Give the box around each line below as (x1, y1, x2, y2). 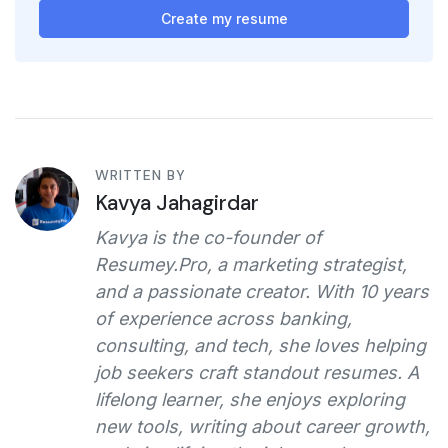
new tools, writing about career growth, (95, 415, 430, 437)
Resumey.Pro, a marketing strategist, (95, 253, 407, 275)
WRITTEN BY (95, 165, 186, 184)
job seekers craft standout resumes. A (95, 361, 419, 383)
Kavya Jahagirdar (95, 188, 259, 217)
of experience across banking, (95, 307, 352, 329)
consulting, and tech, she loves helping (95, 334, 426, 356)
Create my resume (160, 9, 288, 27)
